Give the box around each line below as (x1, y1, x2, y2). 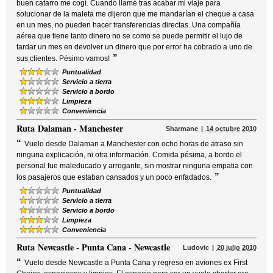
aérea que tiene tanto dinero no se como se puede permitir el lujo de (16, 32, 243, 40)
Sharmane (165, 125, 198, 132)
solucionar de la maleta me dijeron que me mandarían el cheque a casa (16, 10, 255, 18)
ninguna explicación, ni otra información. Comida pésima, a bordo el (16, 151, 243, 159)
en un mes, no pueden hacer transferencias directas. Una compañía (16, 21, 241, 29)
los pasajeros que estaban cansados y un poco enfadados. (16, 173, 212, 182)
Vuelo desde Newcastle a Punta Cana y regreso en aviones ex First (24, 258, 248, 267)
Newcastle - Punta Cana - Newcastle (38, 241, 171, 253)
